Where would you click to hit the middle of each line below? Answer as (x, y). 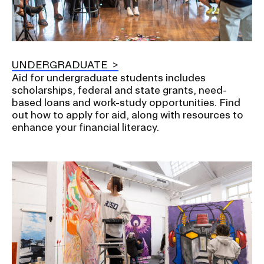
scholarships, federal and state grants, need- (119, 90)
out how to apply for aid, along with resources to (128, 115)
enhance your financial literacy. (87, 127)
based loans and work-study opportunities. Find (126, 103)
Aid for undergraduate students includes (109, 78)
